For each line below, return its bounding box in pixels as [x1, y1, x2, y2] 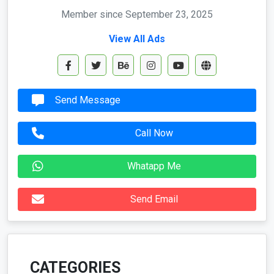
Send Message [55, 94, 120, 106]
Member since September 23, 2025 [61, 8, 213, 20]
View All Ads [109, 32, 165, 45]
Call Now [135, 127, 173, 139]
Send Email [130, 193, 178, 205]
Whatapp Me [127, 160, 181, 172]
